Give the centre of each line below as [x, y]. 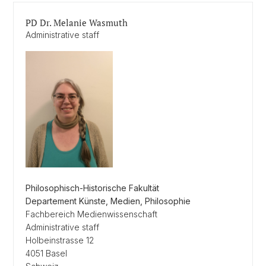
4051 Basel [46, 253]
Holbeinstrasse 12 [60, 240]
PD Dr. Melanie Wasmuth [77, 23]
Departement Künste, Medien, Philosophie [108, 201]
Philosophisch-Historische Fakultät [92, 188]
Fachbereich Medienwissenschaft [91, 214]
